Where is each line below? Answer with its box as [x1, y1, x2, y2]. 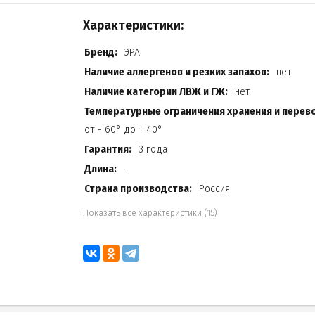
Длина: [84, 162, 117, 175]
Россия [198, 182, 230, 195]
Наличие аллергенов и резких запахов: [84, 65, 269, 78]
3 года [138, 143, 167, 155]
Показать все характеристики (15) [82, 207, 217, 218]
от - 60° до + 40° [84, 123, 162, 136]
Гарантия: [84, 143, 131, 155]
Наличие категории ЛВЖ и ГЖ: [84, 85, 228, 98]
